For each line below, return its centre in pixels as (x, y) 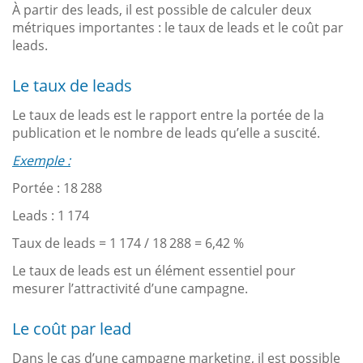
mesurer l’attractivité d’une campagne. (130, 288)
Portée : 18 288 (57, 188)
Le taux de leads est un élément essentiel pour (154, 270)
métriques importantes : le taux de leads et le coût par (178, 27)
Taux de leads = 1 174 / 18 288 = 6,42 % (128, 243)
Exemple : (41, 160)
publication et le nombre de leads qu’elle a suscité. (166, 132)
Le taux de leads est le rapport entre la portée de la (168, 115)
